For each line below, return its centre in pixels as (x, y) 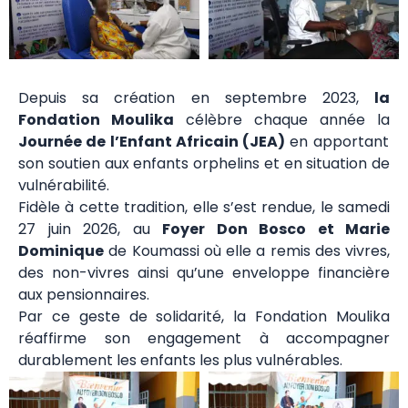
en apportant (337, 141)
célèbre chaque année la (282, 119)
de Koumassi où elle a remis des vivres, (247, 250)
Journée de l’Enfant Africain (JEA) (152, 141)
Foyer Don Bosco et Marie (276, 229)
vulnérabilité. (64, 185)
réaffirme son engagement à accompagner (204, 338)
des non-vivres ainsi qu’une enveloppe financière (204, 272)
